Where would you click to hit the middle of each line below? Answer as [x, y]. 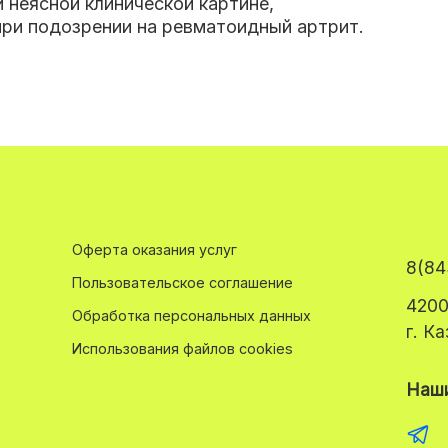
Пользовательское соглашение [182, 282]
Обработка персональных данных [191, 315]
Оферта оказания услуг [154, 249]
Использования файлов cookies [182, 348]
